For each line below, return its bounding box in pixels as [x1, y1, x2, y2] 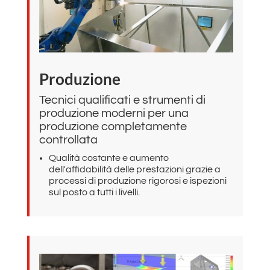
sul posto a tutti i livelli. [48, 187, 140, 197]
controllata [39, 133, 98, 146]
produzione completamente [39, 120, 187, 133]
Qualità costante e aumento [48, 152, 169, 163]
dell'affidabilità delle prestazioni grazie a [48, 164, 221, 174]
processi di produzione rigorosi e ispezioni [48, 175, 227, 186]
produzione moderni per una [39, 107, 189, 119]
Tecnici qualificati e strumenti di [39, 93, 206, 106]
